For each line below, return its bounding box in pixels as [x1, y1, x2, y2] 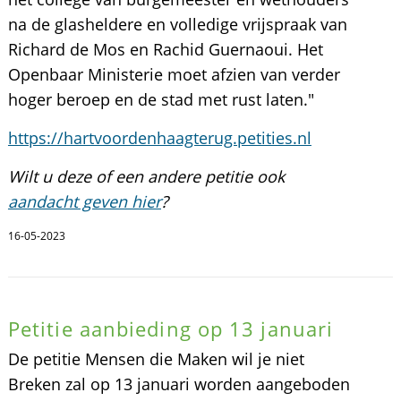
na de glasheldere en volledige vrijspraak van [7, 13, 347, 35]
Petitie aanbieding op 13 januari [7, 315, 334, 342]
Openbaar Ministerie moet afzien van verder [7, 64, 340, 85]
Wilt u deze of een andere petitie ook [7, 166, 285, 187]
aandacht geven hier [7, 191, 161, 212]
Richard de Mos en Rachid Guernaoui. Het [7, 38, 323, 60]
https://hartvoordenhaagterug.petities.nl [7, 127, 311, 149]
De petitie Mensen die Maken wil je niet [7, 348, 304, 370]
